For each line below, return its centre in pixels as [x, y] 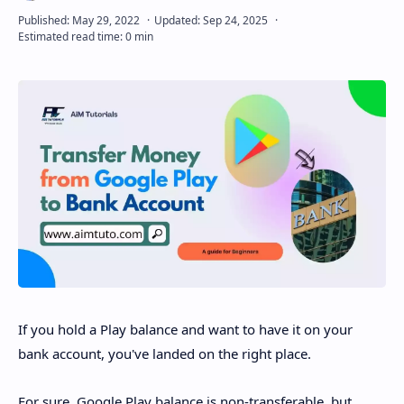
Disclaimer [77, 29]
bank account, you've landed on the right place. [165, 353]
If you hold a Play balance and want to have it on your [185, 329]
